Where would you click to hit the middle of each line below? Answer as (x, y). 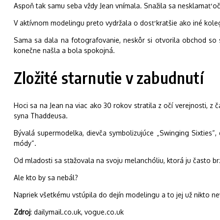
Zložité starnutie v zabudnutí (109, 78)
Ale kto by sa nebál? (46, 178)
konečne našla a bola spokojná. (64, 50)
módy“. (25, 143)
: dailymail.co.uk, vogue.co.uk (77, 212)
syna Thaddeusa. (41, 116)
